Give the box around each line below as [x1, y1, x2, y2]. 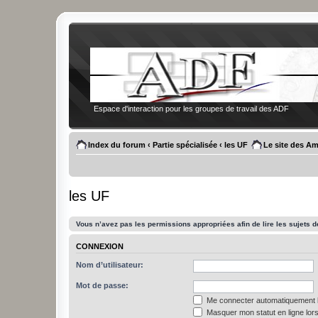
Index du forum [88, 141, 146, 149]
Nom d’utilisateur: [76, 261, 143, 269]
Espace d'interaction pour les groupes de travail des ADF [94, 104, 289, 113]
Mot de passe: [76, 281, 128, 290]
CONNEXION [76, 241, 124, 251]
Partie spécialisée [153, 141, 217, 149]
